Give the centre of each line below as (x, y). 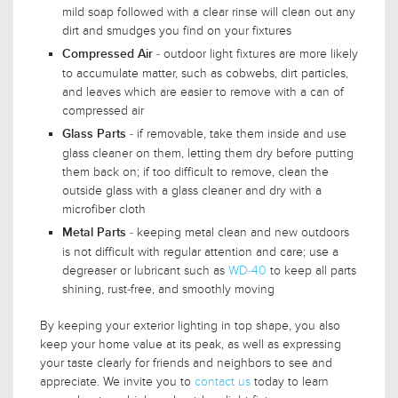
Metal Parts (94, 232)
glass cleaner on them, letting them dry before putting (208, 153)
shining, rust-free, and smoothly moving (168, 289)
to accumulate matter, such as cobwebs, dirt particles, (205, 73)
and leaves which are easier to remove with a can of (203, 92)
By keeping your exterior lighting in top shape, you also (190, 325)
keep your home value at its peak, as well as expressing (191, 344)
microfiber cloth (104, 209)
